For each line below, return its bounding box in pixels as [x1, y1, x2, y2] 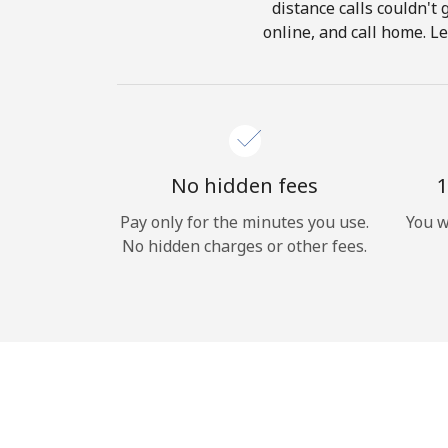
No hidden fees [171, 172, 318, 199]
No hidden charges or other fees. [122, 235, 367, 257]
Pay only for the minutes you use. [120, 211, 369, 233]
